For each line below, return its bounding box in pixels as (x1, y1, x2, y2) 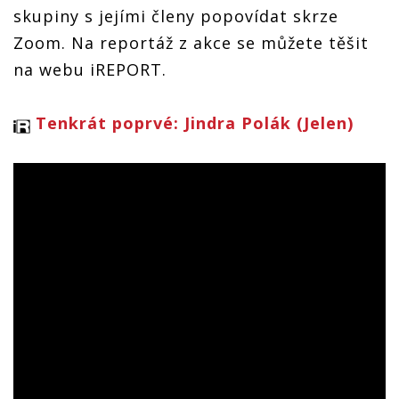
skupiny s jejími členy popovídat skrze (13, 4, 338, 27)
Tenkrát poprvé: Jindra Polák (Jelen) (36, 111, 354, 134)
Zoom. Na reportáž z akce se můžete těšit (13, 31, 369, 53)
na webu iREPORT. (13, 58, 167, 80)
